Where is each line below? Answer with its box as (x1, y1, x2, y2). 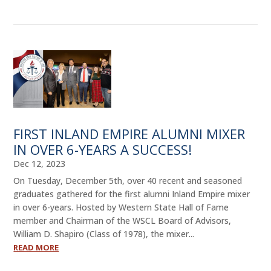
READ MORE (13, 242, 59, 253)
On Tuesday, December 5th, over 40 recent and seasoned (13, 175, 243, 187)
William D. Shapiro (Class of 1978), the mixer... (13, 228, 195, 240)
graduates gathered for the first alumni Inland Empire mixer (13, 188, 250, 200)
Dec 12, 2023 (13, 158, 66, 170)
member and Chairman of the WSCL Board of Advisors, (13, 215, 232, 227)
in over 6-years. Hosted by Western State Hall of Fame (13, 201, 229, 214)
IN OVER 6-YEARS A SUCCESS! (13, 140, 192, 159)
